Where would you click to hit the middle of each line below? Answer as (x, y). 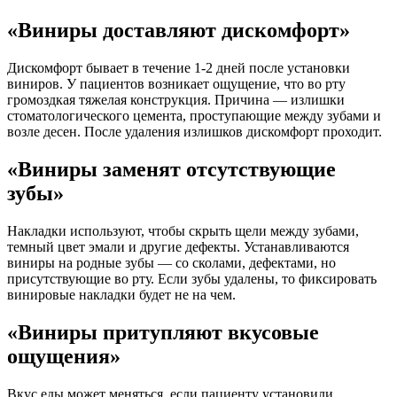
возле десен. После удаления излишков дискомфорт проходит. (195, 131)
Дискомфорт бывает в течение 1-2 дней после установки (179, 67)
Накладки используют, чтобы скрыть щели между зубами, (183, 230)
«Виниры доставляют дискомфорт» (179, 30)
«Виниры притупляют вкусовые (163, 332)
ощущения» (64, 356)
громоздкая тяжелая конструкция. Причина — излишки (176, 99)
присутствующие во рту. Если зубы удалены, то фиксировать (192, 278)
